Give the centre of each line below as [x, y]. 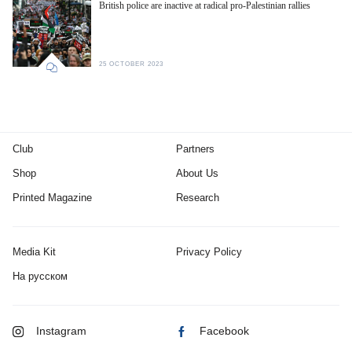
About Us [197, 174]
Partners [195, 149]
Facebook [224, 331]
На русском [40, 277]
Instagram [61, 331]
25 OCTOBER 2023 [131, 64]
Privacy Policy [209, 252]
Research [198, 198]
